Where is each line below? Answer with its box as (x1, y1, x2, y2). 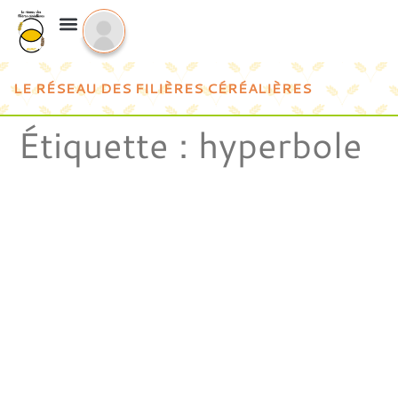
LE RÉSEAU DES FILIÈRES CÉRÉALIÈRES (13, 78, 312, 98)
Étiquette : (18, 118, 198, 170)
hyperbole (198, 118, 362, 170)
